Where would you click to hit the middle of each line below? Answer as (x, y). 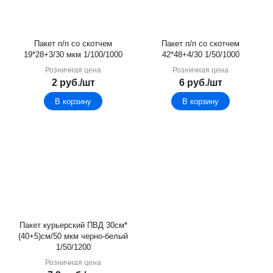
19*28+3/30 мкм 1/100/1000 (73, 55)
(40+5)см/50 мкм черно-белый (73, 236)
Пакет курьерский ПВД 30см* (73, 225)
